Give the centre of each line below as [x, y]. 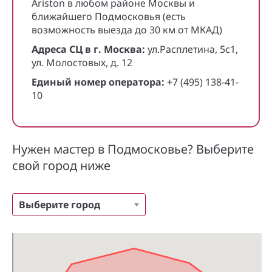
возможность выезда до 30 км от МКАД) [127, 30]
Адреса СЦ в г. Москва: [88, 49]
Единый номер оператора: [98, 82]
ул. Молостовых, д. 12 [82, 63]
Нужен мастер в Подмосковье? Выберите [133, 149]
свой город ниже [61, 165]
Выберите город [59, 205]
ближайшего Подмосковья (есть [109, 16]
